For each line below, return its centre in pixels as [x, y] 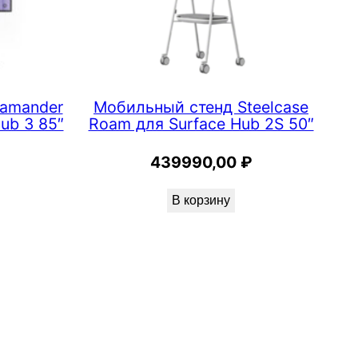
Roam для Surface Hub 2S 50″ [201, 124]
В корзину [201, 200]
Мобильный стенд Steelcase [201, 107]
